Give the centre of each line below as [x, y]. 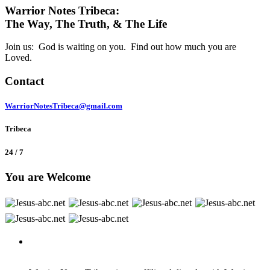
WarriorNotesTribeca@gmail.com [64, 106]
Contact [24, 81]
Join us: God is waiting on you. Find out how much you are [121, 47]
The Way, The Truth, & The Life [86, 24]
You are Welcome [48, 177]
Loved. [18, 58]
